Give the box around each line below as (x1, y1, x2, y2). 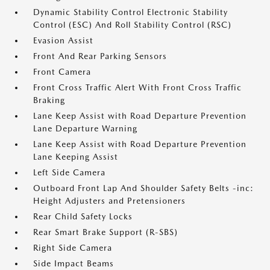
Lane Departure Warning (33, 124, 137, 133)
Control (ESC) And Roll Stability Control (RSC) (33, 20, 231, 30)
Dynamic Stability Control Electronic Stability (33, 7, 228, 17)
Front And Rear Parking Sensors (33, 51, 167, 61)
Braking (33, 95, 65, 105)
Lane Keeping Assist (33, 152, 118, 162)
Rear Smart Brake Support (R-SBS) (33, 227, 178, 237)
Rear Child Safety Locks (33, 212, 133, 221)
